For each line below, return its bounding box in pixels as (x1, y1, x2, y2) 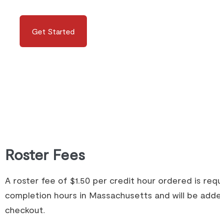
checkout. (5, 204, 45, 215)
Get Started (32, 27, 75, 36)
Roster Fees (5, 145, 85, 163)
